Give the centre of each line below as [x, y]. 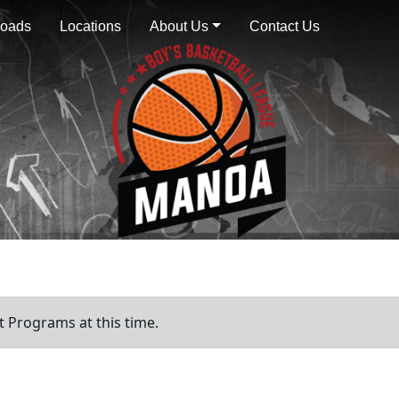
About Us [179, 26]
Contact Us [284, 26]
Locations [90, 26]
